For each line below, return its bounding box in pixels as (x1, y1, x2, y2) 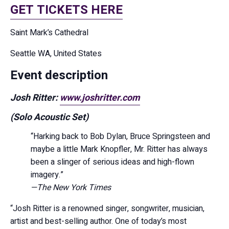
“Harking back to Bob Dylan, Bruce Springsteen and (31, 130, 210, 143)
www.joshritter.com (60, 91, 140, 105)
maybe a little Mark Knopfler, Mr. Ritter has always (31, 143, 208, 155)
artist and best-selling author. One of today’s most (10, 215, 187, 227)
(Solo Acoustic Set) (10, 110, 88, 124)
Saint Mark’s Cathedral (10, 27, 88, 39)
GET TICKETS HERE (10, 1, 123, 19)
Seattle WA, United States (10, 48, 102, 60)
